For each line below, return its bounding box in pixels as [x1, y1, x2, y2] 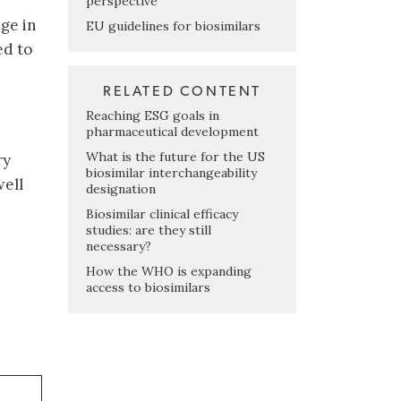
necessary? [86, 237, 151, 254]
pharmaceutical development [86, 123, 259, 140]
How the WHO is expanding [86, 262, 252, 279]
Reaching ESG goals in [86, 107, 219, 124]
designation [86, 180, 156, 197]
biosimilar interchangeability [86, 164, 257, 181]
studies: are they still [86, 221, 211, 238]
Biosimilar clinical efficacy [86, 205, 238, 222]
